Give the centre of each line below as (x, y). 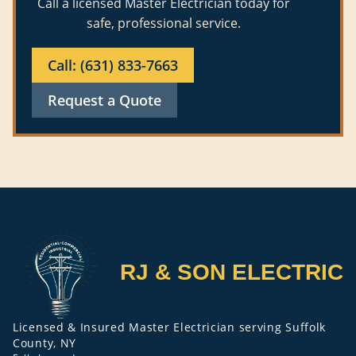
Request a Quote (104, 100)
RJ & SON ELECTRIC (232, 273)
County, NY (44, 342)
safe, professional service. (163, 23)
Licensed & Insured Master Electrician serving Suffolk (170, 327)
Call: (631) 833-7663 (113, 65)
